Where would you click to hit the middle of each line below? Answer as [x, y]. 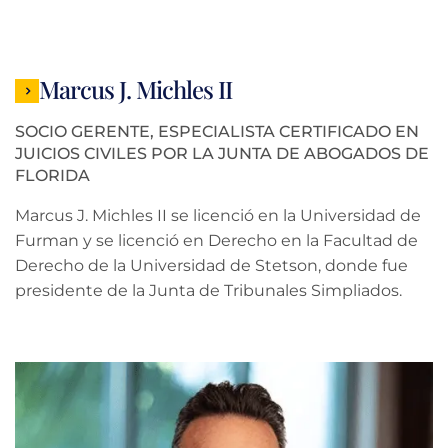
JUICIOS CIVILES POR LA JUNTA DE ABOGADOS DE [222, 153]
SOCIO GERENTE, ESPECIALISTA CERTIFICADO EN [217, 131]
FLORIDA [52, 175]
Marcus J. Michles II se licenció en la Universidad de [218, 215]
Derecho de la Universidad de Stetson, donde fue [211, 265]
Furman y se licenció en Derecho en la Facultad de [216, 240]
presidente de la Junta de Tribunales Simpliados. [208, 290]
